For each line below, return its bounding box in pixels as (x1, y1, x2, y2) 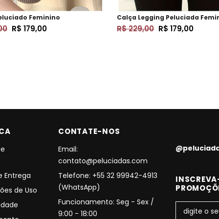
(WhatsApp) (58, 182, 100, 192)
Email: (58, 144, 78, 154)
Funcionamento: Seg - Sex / (58, 197, 154, 207)
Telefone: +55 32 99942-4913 (58, 170, 157, 180)
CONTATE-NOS (58, 126, 120, 136)
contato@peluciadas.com (58, 155, 148, 166)
